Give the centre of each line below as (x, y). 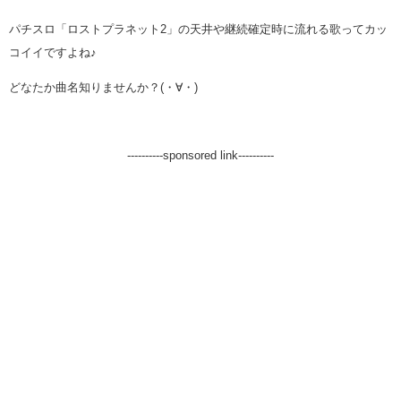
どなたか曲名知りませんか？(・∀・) (103, 87)
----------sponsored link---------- (200, 155)
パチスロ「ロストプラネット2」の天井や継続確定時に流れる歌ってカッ (198, 29)
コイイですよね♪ (53, 52)
